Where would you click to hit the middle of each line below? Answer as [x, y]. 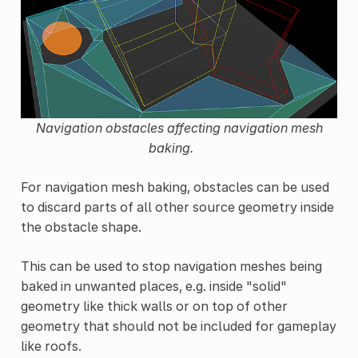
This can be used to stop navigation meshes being [171, 266]
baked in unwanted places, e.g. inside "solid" [153, 286]
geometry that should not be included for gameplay [178, 326]
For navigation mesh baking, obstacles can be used [175, 187]
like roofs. [51, 346]
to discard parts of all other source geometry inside [177, 207]
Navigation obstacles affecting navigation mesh [179, 127]
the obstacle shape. [81, 227]
